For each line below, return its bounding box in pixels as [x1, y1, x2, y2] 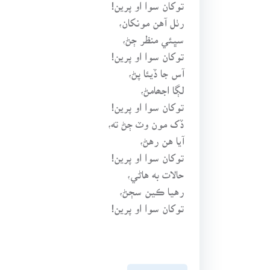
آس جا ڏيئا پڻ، [128, 65, 184, 72]
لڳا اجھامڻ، [140, 82, 184, 89]
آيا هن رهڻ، [140, 133, 184, 139]
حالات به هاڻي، [127, 166, 184, 173]
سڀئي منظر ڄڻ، [122, 31, 184, 38]
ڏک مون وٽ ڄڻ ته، [108, 116, 184, 122]
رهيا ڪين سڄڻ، [119, 183, 184, 190]
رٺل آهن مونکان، [119, 14, 184, 21]
